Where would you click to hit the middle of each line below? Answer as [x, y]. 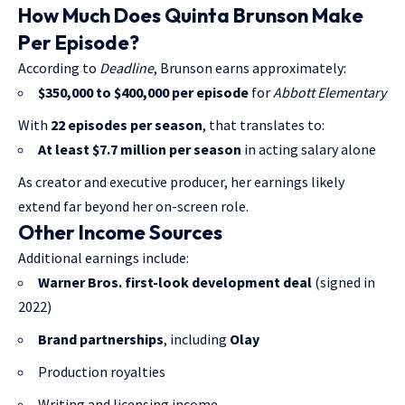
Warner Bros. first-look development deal [175, 283]
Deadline [127, 68]
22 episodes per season [127, 125]
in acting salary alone [309, 150]
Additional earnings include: [104, 258]
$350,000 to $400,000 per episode [143, 93]
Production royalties [102, 372]
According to [59, 68]
